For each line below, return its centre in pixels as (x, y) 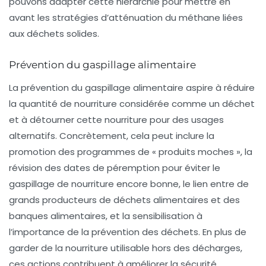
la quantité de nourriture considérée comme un (115, 103)
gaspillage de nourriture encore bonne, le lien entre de (129, 183)
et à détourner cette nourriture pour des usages (116, 119)
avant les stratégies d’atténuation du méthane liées (126, 17)
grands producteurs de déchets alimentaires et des (124, 199)
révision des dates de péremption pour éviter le (115, 167)
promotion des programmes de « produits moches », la (131, 151)
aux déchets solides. (54, 33)
